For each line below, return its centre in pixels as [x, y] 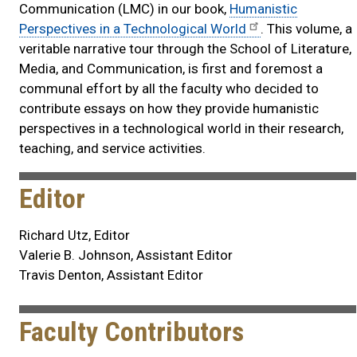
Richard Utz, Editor [75, 235]
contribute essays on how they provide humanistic [169, 108]
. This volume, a [306, 28]
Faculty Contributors [131, 331]
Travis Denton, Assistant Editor [111, 275]
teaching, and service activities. [112, 148]
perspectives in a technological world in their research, [181, 128]
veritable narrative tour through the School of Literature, [185, 48]
